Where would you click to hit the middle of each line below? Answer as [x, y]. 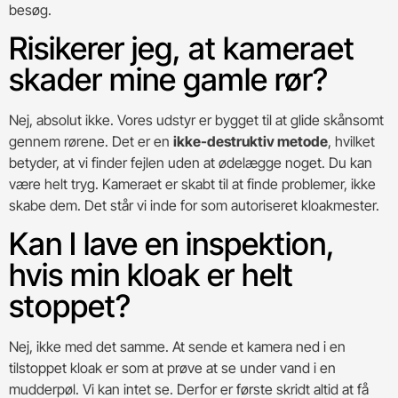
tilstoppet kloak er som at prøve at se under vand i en [172, 368]
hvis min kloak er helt [151, 275]
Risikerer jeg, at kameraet [182, 48]
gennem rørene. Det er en [91, 141]
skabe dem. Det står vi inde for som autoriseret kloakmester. [194, 205]
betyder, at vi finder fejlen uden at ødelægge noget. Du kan [191, 162]
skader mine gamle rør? [168, 79]
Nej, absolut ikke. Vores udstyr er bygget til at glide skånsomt [196, 119]
